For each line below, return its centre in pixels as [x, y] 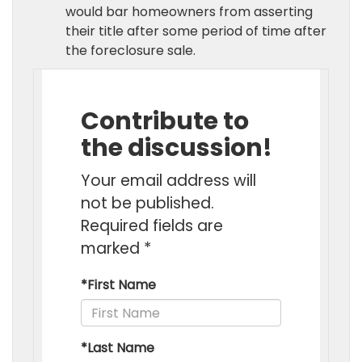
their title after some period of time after [196, 31]
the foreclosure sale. [130, 51]
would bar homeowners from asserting [189, 12]
